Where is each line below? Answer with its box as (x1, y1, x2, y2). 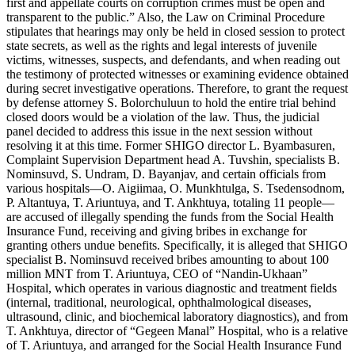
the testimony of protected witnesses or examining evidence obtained (6, 67, 349, 82)
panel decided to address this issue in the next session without (6, 124, 312, 139)
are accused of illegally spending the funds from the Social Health (6, 210, 334, 224)
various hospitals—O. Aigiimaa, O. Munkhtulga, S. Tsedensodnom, (6, 181, 345, 196)
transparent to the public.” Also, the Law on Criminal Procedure (6, 10, 325, 25)
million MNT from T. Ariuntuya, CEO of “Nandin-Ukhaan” (6, 267, 307, 281)
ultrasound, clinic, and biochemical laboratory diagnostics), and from (6, 310, 348, 324)
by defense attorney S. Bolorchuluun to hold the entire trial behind (6, 96, 336, 110)
